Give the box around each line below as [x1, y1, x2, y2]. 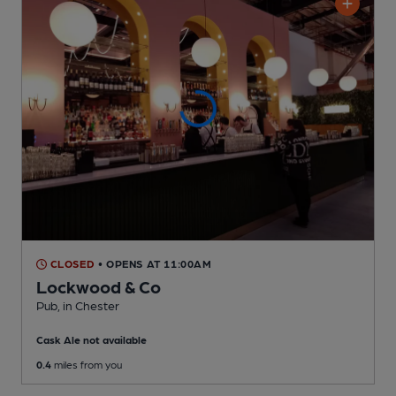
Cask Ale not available [36, 333, 147, 346]
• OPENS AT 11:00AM [97, 257, 212, 270]
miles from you [51, 358, 122, 371]
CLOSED [47, 257, 95, 270]
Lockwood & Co [36, 276, 161, 298]
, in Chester [57, 298, 119, 313]
